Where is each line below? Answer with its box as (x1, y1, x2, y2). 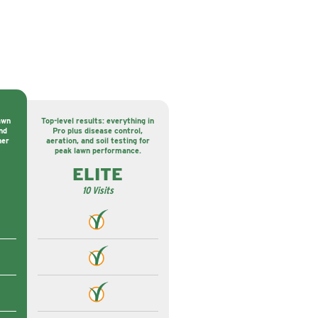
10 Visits (82, 185, 114, 196)
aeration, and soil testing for (45, 136, 150, 146)
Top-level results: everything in (41, 116, 154, 126)
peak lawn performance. (54, 146, 141, 155)
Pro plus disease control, (53, 126, 143, 136)
